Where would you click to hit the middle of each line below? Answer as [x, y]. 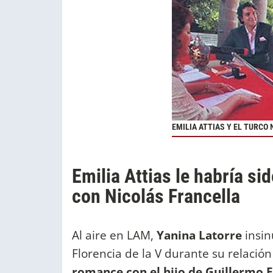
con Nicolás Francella [156, 197]
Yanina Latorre [199, 235]
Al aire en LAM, [113, 235]
